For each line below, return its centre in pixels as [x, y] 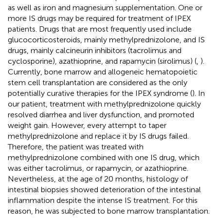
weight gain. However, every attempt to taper [87, 125]
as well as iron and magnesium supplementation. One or [105, 7]
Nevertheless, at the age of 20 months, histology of [98, 179]
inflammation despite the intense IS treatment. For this [103, 200]
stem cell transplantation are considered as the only [98, 82]
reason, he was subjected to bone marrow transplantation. [109, 211]
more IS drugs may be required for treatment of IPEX [99, 18]
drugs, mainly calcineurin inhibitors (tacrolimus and [95, 50]
